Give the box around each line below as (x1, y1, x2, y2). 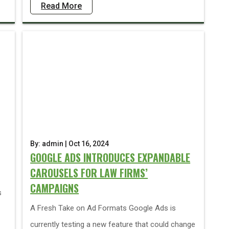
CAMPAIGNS (30, 180, 79, 196)
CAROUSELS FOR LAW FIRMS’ (30, 165, 148, 180)
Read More (41, 1, 82, 11)
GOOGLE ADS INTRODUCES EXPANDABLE (30, 150, 191, 165)
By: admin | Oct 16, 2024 (30, 140, 109, 148)
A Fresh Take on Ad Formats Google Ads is (30, 203, 176, 213)
